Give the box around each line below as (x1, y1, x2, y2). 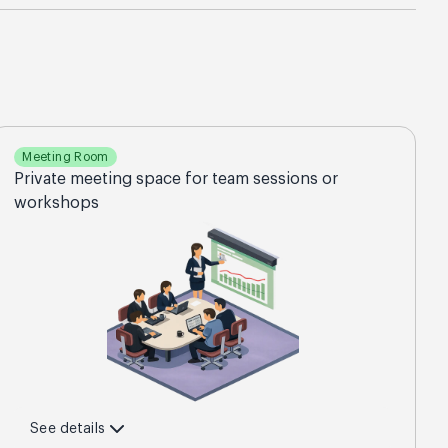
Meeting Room (22, 151, 109, 163)
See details (30, 422, 105, 436)
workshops (14, 195, 100, 211)
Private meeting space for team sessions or (14, 171, 339, 187)
